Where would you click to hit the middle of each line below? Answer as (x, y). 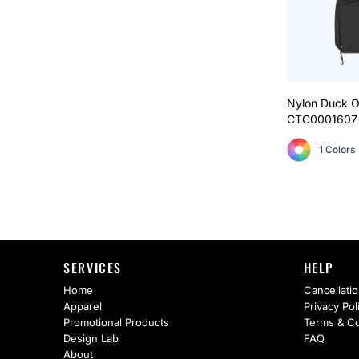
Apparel (83, 307)
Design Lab (91, 339)
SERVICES (93, 268)
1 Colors (337, 149)
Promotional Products (117, 323)
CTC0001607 (322, 119)
